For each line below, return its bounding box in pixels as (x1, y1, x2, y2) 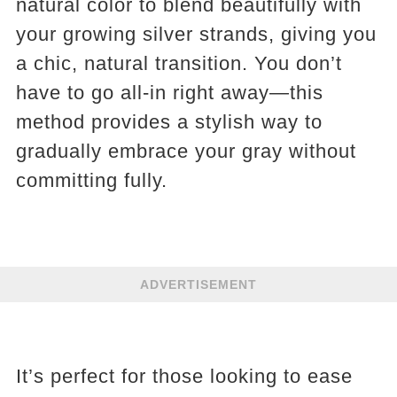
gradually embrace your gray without (15, 140, 356, 162)
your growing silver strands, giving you (15, 23, 377, 45)
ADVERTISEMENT (140, 277, 257, 292)
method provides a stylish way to (15, 111, 323, 133)
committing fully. (15, 169, 167, 191)
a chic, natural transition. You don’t (15, 52, 342, 74)
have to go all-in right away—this (15, 82, 323, 104)
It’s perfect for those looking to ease (15, 365, 353, 387)
